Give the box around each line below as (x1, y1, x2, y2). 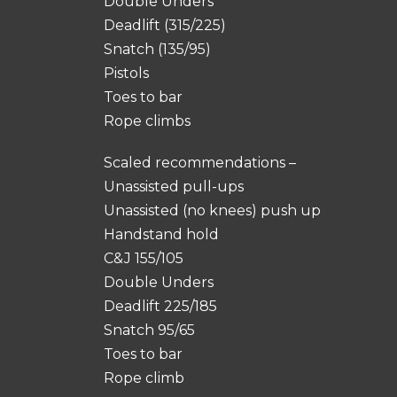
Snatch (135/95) (104, 41, 211, 58)
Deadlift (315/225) (104, 17, 226, 34)
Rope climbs (104, 113, 191, 129)
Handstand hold (104, 226, 219, 243)
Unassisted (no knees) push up (104, 202, 321, 219)
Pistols (104, 65, 149, 82)
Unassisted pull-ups (104, 178, 244, 195)
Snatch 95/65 (104, 322, 195, 339)
